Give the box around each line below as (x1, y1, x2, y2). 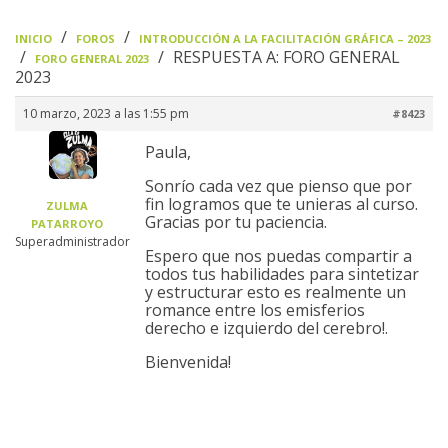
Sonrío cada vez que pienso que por (145, 174, 412, 197)
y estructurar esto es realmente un (145, 280, 406, 303)
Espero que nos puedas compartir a (145, 244, 412, 267)
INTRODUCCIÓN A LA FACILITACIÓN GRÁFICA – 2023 (139, 30, 431, 46)
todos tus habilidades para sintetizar (145, 262, 419, 285)
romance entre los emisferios (145, 298, 365, 321)
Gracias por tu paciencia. (145, 210, 327, 233)
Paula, (145, 140, 191, 163)
